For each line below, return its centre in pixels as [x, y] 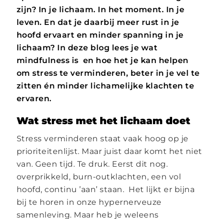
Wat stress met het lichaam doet [103, 120]
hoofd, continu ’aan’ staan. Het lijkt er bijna [106, 189]
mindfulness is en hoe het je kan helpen [102, 60]
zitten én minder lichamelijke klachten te [105, 86]
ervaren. [34, 98]
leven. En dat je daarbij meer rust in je [98, 22]
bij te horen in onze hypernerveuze [89, 202]
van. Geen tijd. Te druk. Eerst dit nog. [92, 164]
